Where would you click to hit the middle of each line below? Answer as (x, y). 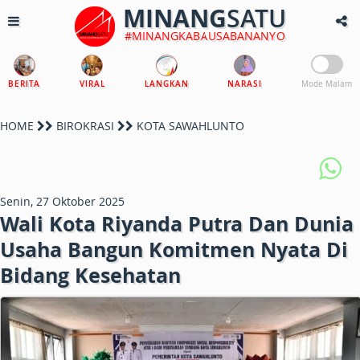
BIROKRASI (85, 126)
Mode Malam (327, 84)
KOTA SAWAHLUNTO (189, 126)
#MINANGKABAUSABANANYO (205, 36)
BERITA (24, 84)
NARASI (245, 84)
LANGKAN (166, 84)
